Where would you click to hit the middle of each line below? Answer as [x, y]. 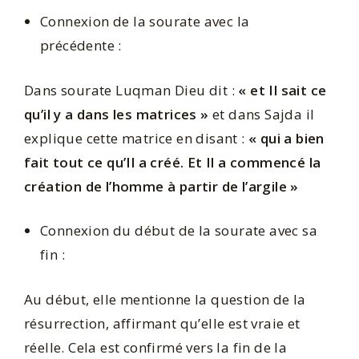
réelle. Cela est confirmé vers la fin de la [156, 347]
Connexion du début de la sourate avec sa [179, 231]
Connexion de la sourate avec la [145, 22]
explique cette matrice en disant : [136, 138]
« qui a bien [286, 138]
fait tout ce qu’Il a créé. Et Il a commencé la [173, 162]
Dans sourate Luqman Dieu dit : [131, 90]
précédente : [81, 46]
